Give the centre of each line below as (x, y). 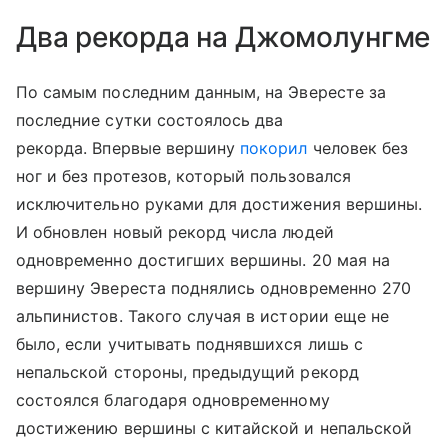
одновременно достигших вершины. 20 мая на (203, 260)
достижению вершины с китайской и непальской (214, 428)
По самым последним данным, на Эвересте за (201, 92)
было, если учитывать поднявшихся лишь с (189, 344)
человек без (358, 148)
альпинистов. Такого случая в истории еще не (203, 316)
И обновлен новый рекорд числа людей (175, 232)
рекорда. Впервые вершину (128, 148)
